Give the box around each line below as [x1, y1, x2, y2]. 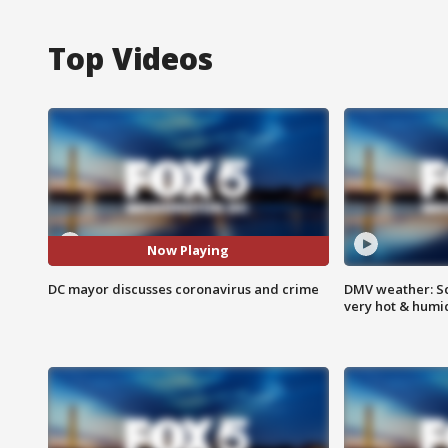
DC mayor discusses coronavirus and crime [48, 279, 319, 298]
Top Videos [48, 37, 213, 79]
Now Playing [147, 241, 230, 260]
